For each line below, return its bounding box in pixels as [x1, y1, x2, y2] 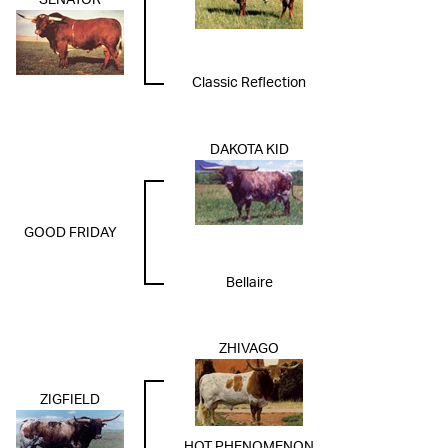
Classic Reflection [192, 76, 306, 91]
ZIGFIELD [40, 393, 100, 408]
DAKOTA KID [209, 143, 289, 158]
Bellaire [225, 276, 273, 291]
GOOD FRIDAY [23, 226, 117, 241]
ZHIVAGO [219, 342, 279, 357]
